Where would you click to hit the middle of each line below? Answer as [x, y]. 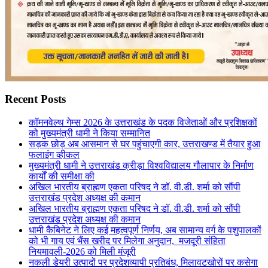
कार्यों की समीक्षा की [62, 176]
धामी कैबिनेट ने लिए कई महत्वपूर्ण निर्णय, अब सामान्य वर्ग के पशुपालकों [145, 230]
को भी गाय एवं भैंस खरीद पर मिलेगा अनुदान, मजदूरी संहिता [127, 240]
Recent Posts [35, 99]
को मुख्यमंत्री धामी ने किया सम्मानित [89, 133]
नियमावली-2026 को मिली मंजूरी [82, 251]
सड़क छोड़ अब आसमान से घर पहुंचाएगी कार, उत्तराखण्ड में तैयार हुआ [144, 144]
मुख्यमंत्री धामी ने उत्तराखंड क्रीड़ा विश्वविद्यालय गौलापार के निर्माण [141, 165]
